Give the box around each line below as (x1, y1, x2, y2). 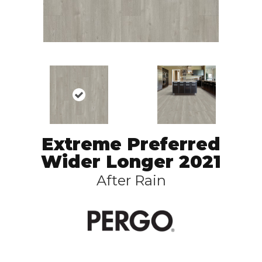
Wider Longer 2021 (41, 151, 221, 173)
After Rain (96, 172, 166, 189)
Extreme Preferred (42, 133, 220, 155)
